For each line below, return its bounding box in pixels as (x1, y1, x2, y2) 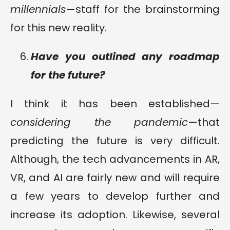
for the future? (31, 68, 105, 83)
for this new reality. (10, 21, 107, 35)
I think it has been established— (10, 97, 220, 111)
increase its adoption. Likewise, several (10, 207, 220, 222)
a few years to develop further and (10, 189, 220, 204)
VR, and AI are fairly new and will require (10, 170, 220, 185)
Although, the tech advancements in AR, (10, 152, 220, 167)
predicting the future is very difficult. (10, 133, 220, 148)
